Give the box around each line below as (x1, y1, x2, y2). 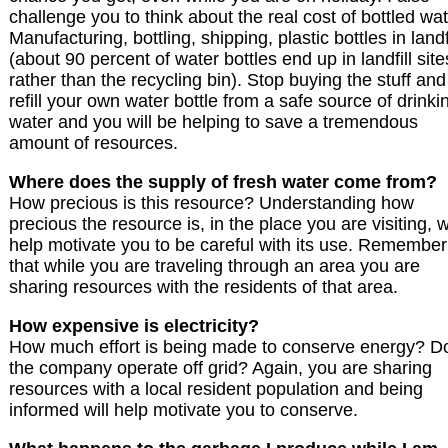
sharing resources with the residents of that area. (9, 277, 398, 298)
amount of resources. (9, 133, 178, 154)
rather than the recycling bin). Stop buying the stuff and (9, 70, 446, 91)
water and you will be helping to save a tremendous (9, 112, 418, 133)
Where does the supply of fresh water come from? (9, 172, 437, 193)
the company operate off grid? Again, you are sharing (9, 358, 432, 379)
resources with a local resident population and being (9, 379, 423, 400)
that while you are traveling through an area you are (9, 256, 420, 277)
